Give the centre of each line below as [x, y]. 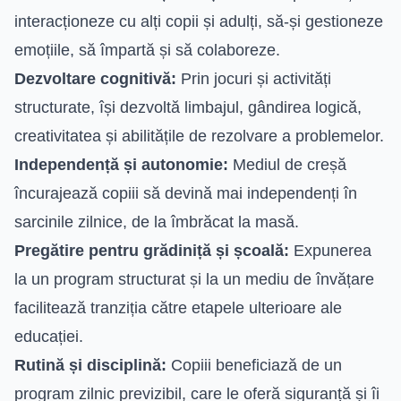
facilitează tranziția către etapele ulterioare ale [178, 307]
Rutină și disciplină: [90, 365]
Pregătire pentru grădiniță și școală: [152, 250]
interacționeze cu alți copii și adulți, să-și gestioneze [199, 21]
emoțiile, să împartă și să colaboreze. [147, 50]
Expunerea [330, 250]
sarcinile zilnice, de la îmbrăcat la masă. [157, 222]
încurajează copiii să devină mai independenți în [186, 193]
